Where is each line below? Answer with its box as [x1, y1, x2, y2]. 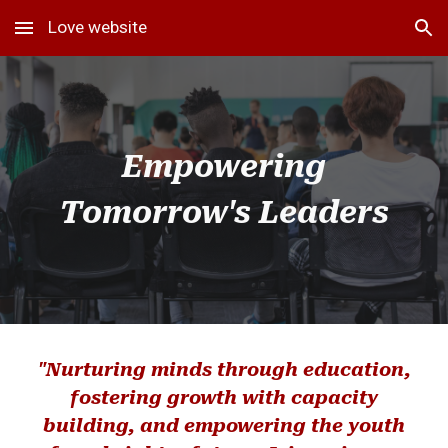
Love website [48, 17, 147, 37]
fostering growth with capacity [70, 387, 378, 409]
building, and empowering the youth [43, 415, 405, 437]
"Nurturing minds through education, [37, 359, 411, 381]
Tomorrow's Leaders [59, 195, 389, 230]
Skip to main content [16, 28, 158, 46]
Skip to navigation [307, 28, 432, 46]
